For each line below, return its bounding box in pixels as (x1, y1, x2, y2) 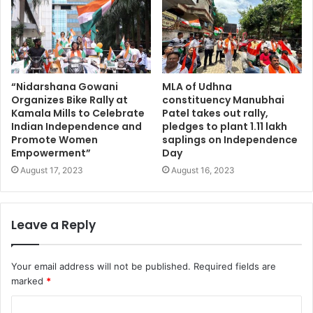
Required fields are (194, 260, 276, 272)
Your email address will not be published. (11, 260, 191, 272)
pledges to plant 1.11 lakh (162, 119, 287, 133)
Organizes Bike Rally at (11, 92, 128, 107)
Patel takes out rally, (162, 105, 268, 120)
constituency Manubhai (162, 92, 284, 107)
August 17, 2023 (20, 164, 83, 175)
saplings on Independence (162, 132, 298, 147)
